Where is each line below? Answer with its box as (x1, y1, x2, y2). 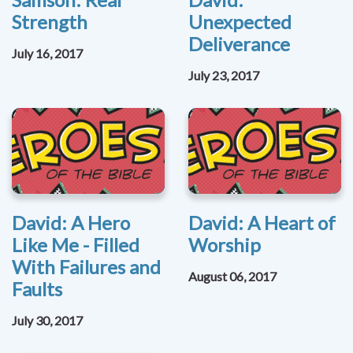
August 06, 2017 (188, 269, 277, 284)
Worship (188, 233, 261, 257)
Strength (12, 10, 87, 34)
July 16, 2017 (12, 46, 83, 61)
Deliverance (188, 32, 290, 56)
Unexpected (188, 10, 292, 34)
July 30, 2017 (12, 313, 83, 329)
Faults (12, 277, 62, 301)
